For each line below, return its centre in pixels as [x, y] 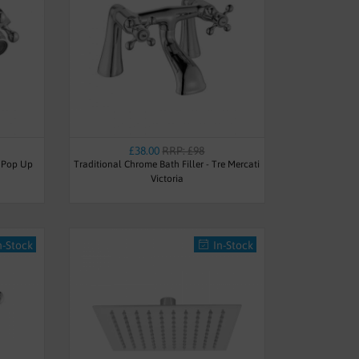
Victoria [167, 178]
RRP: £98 [184, 150]
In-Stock [233, 245]
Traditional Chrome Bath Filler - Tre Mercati [167, 164]
